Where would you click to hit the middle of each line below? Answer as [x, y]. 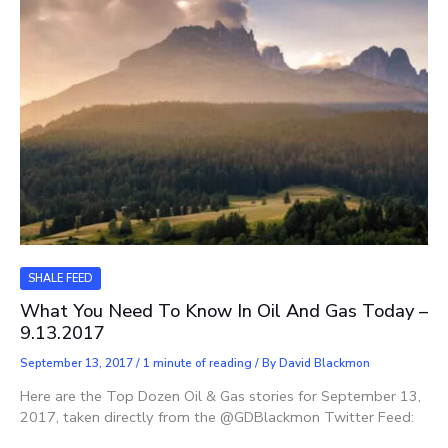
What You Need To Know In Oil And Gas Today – [224, 311]
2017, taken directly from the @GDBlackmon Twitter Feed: [217, 417]
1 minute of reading [197, 362]
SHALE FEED [60, 279]
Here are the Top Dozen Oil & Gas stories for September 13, [220, 396]
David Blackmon [324, 362]
